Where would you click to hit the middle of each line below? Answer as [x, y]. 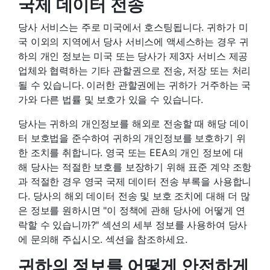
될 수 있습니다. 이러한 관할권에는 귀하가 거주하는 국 [135, 85]
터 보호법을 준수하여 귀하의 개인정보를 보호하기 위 [132, 138]
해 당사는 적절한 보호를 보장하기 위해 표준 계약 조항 [135, 167]
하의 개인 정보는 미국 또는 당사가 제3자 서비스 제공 [133, 56]
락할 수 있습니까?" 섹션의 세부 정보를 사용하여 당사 [133, 224]
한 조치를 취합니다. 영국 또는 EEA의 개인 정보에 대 [131, 152]
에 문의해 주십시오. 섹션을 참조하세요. [103, 239]
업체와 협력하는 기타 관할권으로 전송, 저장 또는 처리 [135, 70]
